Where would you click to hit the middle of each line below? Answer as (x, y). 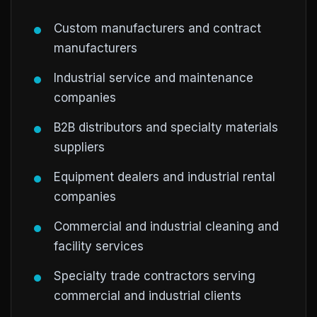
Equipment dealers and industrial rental (165, 177)
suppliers (79, 147)
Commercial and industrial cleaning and (166, 226)
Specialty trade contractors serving (155, 276)
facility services (99, 246)
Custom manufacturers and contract (157, 28)
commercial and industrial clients (148, 296)
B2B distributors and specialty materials (166, 127)
